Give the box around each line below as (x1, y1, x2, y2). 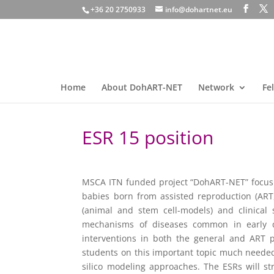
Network (198, 81, 234, 93)
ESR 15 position (82, 125, 214, 150)
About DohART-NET (101, 81, 182, 93)
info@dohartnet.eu (165, 4, 233, 15)
